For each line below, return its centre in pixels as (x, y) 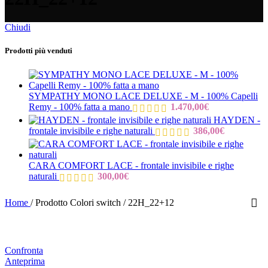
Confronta (24, 250)
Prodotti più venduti (39, 51)
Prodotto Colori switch (79, 202)
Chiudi (18, 28)
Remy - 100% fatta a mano (80, 107)
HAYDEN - (237, 120)
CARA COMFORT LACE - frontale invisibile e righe (131, 165)
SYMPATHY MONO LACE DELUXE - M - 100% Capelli (143, 96)
